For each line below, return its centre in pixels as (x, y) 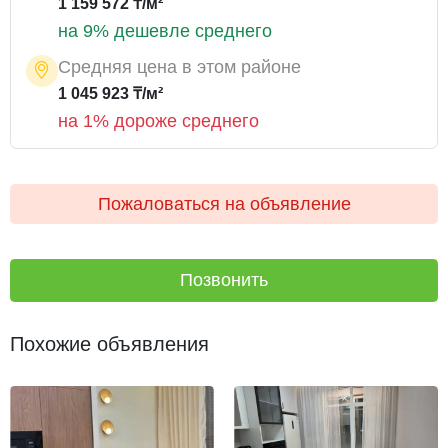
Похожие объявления (109, 343)
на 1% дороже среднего (158, 121)
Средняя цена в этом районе (179, 67)
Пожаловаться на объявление (224, 204)
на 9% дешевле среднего (165, 31)
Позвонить (224, 279)
